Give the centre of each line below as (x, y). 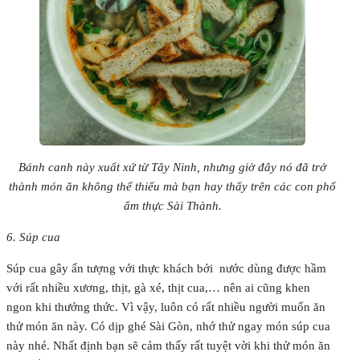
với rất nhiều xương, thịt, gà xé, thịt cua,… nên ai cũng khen (158, 287)
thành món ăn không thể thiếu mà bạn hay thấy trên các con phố (173, 186)
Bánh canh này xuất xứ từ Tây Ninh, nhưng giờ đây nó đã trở (173, 167)
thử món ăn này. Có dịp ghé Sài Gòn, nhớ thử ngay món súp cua (168, 326)
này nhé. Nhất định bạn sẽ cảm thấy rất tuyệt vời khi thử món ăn (168, 345)
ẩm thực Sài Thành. (172, 205)
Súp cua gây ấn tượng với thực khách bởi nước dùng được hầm (166, 268)
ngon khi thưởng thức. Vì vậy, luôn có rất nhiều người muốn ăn (166, 307)
